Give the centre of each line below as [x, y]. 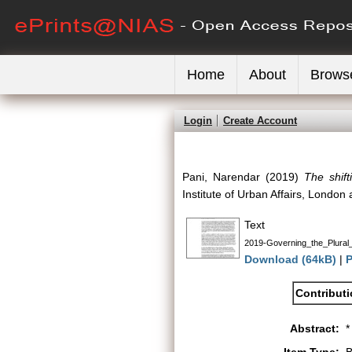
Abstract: [315, 328]
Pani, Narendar [221, 177]
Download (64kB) [290, 259]
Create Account [260, 121]
